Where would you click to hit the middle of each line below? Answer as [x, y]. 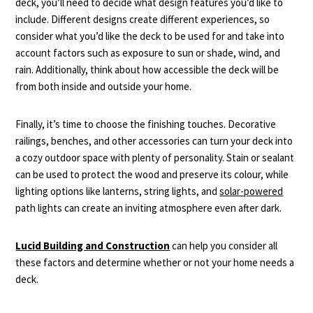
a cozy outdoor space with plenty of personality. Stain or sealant [155, 158]
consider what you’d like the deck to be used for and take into [150, 36]
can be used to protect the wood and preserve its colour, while [152, 174]
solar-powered [252, 191]
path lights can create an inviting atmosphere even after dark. [149, 208]
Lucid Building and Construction [93, 246]
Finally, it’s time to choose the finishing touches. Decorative [146, 124]
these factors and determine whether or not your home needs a [155, 262]
